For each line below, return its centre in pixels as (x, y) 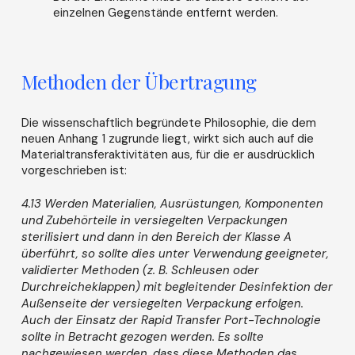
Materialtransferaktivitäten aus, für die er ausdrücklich (168, 154)
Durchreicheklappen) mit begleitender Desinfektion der (177, 287)
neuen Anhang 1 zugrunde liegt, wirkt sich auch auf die (167, 138)
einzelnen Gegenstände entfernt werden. (165, 13)
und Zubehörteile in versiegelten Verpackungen (154, 221)
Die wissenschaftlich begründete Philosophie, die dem (168, 122)
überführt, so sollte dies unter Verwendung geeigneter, (175, 254)
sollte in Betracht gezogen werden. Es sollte (142, 337)
